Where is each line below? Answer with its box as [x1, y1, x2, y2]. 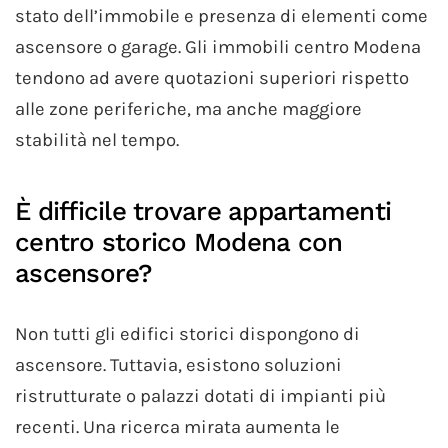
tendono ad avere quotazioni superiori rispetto [15, 67, 409, 90]
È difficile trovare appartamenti [15, 196, 391, 227]
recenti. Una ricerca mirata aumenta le [15, 416, 340, 439]
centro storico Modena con [15, 227, 343, 258]
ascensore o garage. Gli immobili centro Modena [15, 36, 421, 59]
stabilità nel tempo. [15, 129, 179, 152]
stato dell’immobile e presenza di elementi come [15, 5, 428, 28]
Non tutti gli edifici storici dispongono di [15, 323, 360, 346]
